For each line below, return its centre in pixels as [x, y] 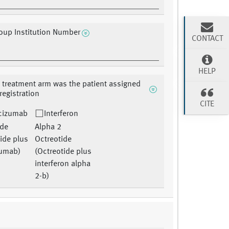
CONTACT [207, 39]
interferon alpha [62, 164]
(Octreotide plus [63, 152]
